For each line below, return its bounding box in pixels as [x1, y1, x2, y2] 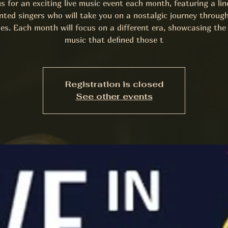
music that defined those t [65, 34, 163, 45]
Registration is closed [65, 78, 163, 90]
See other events [75, 91, 153, 102]
